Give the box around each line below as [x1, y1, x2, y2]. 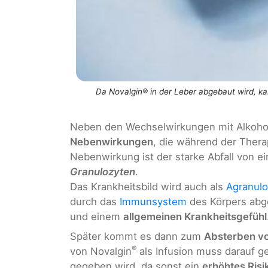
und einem [70, 211, 123, 223]
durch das [70, 196, 120, 208]
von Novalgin [70, 245, 132, 258]
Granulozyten [70, 166, 135, 178]
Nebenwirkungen [70, 136, 153, 148]
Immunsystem [120, 196, 187, 208]
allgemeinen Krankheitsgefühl [123, 211, 267, 223]
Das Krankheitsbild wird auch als [70, 181, 226, 193]
